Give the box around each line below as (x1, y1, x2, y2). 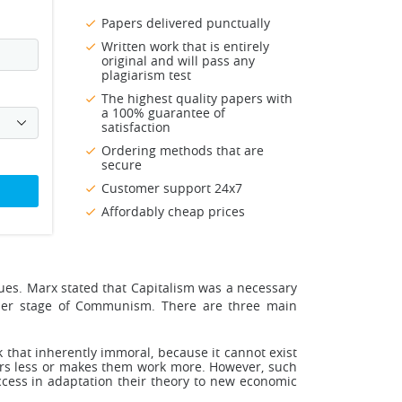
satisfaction (101, 118, 170, 136)
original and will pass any (101, 52, 255, 70)
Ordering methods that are (101, 142, 264, 160)
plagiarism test (101, 66, 191, 84)
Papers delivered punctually (101, 14, 270, 32)
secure (101, 156, 142, 174)
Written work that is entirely (101, 38, 269, 56)
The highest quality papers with (101, 90, 293, 108)
